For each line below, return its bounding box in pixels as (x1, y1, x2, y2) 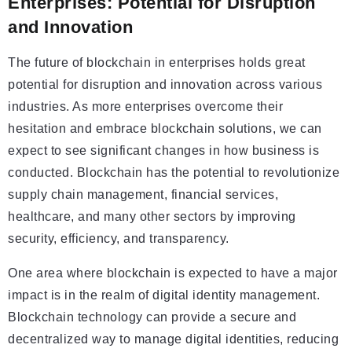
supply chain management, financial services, (8, 188, 278, 202)
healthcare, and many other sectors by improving (8, 210, 296, 224)
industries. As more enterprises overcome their (8, 100, 283, 114)
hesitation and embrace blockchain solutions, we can (8, 122, 322, 136)
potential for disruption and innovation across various (8, 78, 322, 92)
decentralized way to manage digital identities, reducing (8, 332, 339, 346)
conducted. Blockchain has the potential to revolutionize (8, 166, 339, 180)
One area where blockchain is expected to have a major (8, 266, 338, 280)
